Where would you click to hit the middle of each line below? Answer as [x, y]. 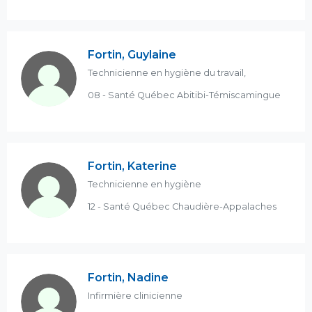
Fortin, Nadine [128, 278]
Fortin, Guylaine [132, 55]
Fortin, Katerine [132, 166]
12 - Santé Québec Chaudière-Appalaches [182, 206]
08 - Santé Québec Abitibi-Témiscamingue [184, 95]
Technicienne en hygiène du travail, [167, 73]
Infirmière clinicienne [135, 296]
